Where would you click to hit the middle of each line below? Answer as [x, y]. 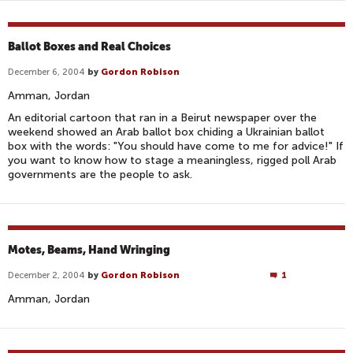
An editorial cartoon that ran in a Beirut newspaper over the [162, 118]
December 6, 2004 [46, 72]
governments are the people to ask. [100, 175]
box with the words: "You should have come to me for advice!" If [176, 146]
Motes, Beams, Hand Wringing [89, 250]
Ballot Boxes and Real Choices [89, 46]
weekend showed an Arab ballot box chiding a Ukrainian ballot [166, 132]
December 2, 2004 [46, 275]
